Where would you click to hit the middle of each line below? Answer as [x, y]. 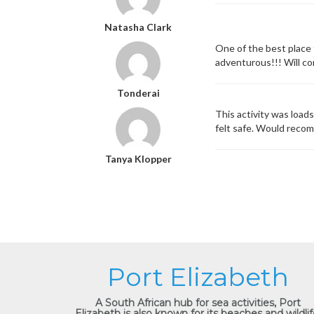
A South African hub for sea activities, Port [198, 303]
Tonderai [138, 93]
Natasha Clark [138, 27]
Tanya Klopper [138, 159]
